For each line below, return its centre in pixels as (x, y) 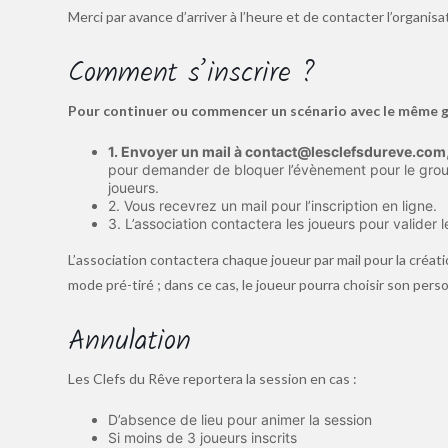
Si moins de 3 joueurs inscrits (202, 437)
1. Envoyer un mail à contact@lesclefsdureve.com (276, 151)
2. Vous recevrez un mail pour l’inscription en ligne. (272, 205)
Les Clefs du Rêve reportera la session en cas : (212, 378)
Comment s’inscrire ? (191, 73)
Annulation (129, 341)
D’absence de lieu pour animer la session (239, 419)
